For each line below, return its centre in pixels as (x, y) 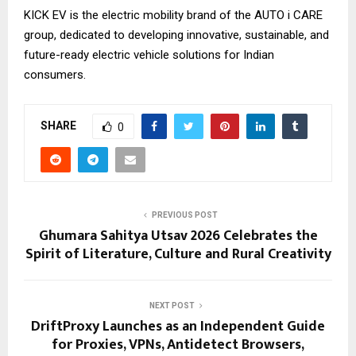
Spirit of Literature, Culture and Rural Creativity (178, 255)
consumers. (55, 75)
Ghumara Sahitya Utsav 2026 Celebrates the (178, 236)
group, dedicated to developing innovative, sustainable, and (176, 35)
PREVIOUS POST (184, 215)
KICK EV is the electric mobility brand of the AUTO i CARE (173, 15)
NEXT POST (172, 306)
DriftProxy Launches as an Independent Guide (178, 327)
